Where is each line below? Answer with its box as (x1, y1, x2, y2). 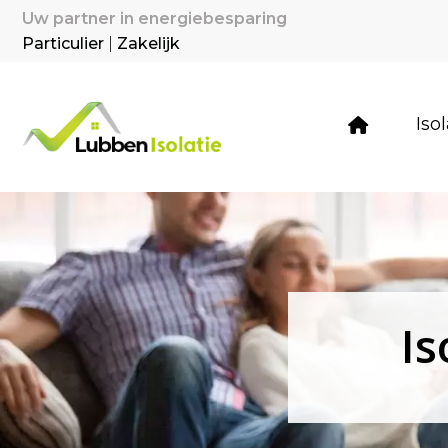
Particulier (22, 34, 104, 53)
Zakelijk (117, 34, 180, 53)
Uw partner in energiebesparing (22, 9, 287, 28)
